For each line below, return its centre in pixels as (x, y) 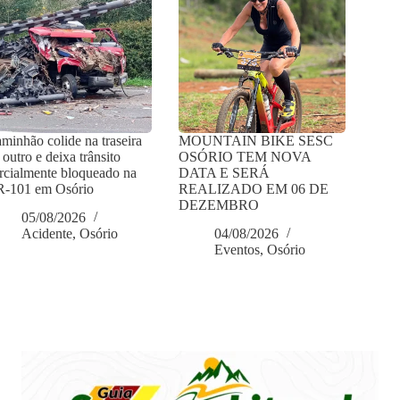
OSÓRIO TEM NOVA (245, 156)
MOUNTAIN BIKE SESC (256, 140)
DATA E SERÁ (225, 172)
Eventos (237, 250)
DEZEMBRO (219, 204)
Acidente (47, 234)
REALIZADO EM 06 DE (254, 188)
